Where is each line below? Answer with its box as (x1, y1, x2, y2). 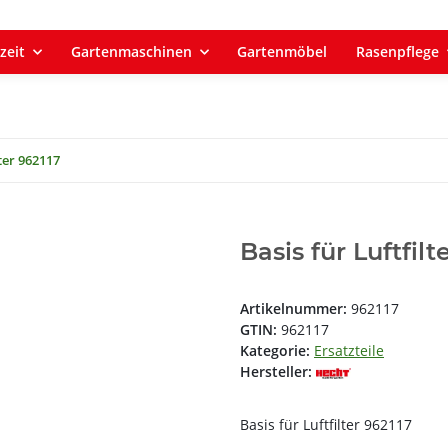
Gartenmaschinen (70, 42, 192, 61)
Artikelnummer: (240, 299, 351, 319)
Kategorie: (240, 341, 314, 361)
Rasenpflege (356, 42, 440, 61)
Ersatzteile (314, 341, 384, 361)
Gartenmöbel (237, 42, 328, 61)
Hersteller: (240, 362, 312, 382)
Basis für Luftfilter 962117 (240, 415, 412, 435)
